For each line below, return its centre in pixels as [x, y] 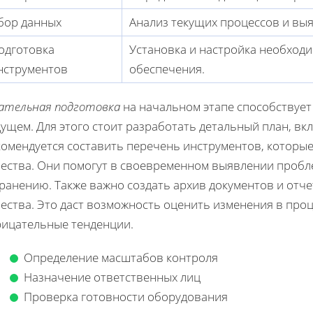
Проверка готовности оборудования [126, 296]
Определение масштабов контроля [121, 257]
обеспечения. [167, 68]
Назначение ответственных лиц [112, 277]
